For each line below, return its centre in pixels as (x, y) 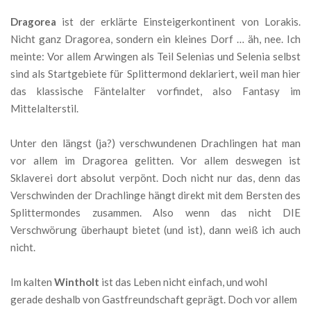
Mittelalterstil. (44, 109)
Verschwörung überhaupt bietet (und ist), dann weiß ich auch (155, 230)
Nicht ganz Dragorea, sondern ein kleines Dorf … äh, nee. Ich (155, 39)
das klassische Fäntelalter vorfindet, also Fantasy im (155, 91)
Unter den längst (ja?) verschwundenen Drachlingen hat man (155, 143)
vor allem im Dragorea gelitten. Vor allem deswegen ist (155, 161)
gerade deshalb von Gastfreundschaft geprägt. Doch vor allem (154, 300)
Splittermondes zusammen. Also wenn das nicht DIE (155, 213)
